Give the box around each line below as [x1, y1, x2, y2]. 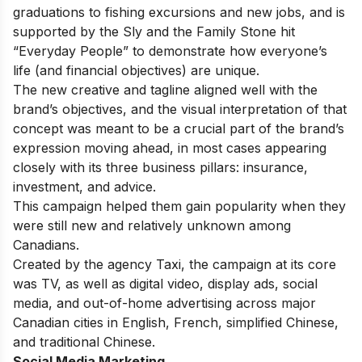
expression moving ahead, [13, 140, 178, 157]
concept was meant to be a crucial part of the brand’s [13, 120, 344, 137]
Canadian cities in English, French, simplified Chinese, [13, 314, 339, 331]
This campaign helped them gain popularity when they [13, 198, 346, 215]
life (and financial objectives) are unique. [13, 62, 259, 79]
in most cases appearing [178, 140, 326, 157]
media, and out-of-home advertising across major [13, 295, 316, 312]
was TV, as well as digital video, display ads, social [13, 276, 318, 293]
